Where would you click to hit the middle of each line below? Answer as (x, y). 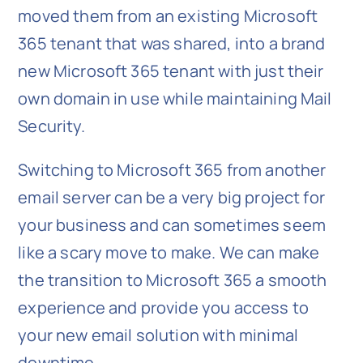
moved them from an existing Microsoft (168, 16)
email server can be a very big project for (171, 198)
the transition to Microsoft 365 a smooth (173, 280)
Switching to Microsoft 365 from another (172, 170)
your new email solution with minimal (158, 335)
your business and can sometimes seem (172, 225)
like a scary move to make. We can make (169, 253)
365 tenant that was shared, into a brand (172, 44)
